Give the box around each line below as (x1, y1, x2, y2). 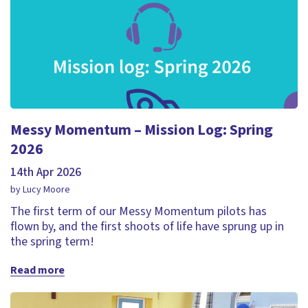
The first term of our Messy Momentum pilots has (10, 203, 267, 220)
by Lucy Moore (10, 183, 70, 197)
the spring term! (10, 233, 94, 250)
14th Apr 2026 (10, 164, 81, 181)
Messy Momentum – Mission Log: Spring (10, 119, 273, 141)
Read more (10, 263, 65, 278)
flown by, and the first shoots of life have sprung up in (10, 218, 284, 235)
